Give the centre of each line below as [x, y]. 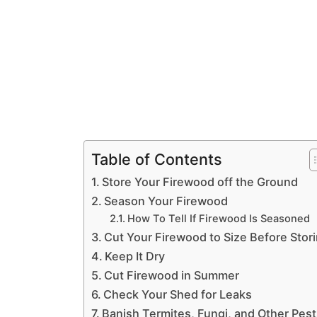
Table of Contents [157, 159]
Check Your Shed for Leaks [178, 294]
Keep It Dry [135, 256]
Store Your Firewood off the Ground [200, 182]
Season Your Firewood [166, 201]
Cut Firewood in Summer [172, 275]
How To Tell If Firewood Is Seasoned [218, 219]
